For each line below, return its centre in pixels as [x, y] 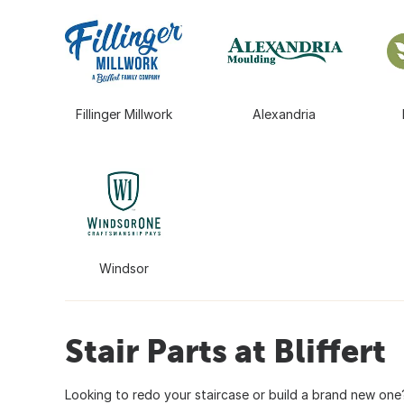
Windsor [124, 268]
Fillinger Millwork [124, 115]
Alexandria [285, 115]
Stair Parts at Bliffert [225, 350]
